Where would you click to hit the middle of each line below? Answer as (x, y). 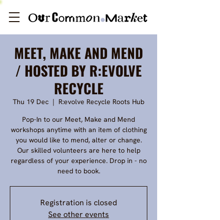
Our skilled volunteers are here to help (79, 150)
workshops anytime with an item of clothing (79, 130)
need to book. (79, 171)
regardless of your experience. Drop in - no (79, 161)
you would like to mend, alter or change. (79, 140)
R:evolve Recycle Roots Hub (101, 102)
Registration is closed (79, 203)
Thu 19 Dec (31, 102)
